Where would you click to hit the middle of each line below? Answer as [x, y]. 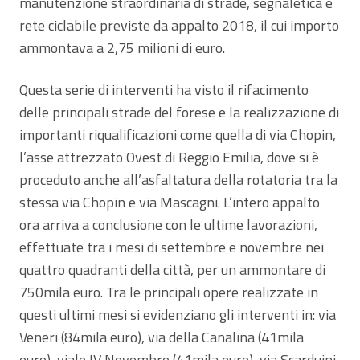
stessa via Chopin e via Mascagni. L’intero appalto [170, 202]
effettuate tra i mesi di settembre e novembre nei [172, 247]
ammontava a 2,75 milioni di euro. [122, 47]
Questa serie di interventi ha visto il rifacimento [164, 89]
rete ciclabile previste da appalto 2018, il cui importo [179, 25]
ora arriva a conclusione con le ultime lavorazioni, [168, 224]
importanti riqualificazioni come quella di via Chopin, [178, 134]
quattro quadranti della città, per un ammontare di [172, 269]
